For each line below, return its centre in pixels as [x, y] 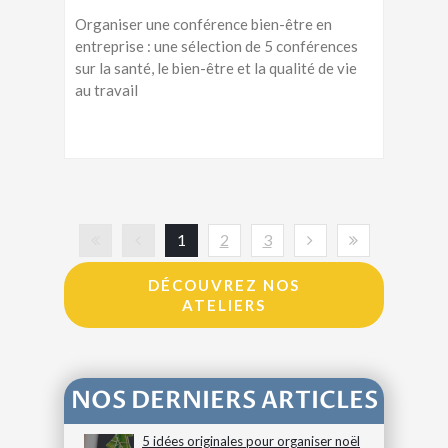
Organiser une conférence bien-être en [203, 24]
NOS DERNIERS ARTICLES [224, 401]
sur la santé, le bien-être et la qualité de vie [216, 68]
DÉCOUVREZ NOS [224, 285]
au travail [106, 90]
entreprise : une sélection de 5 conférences [216, 46]
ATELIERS [224, 305]
